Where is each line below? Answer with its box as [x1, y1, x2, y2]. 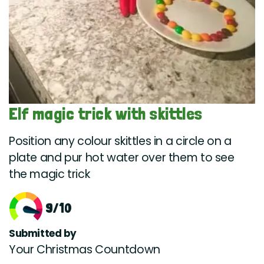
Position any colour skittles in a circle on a [9, 133, 232, 150]
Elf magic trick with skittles [9, 104, 203, 124]
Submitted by [9, 226, 77, 241]
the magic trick [9, 166, 90, 183]
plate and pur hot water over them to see [9, 150, 235, 166]
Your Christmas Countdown [9, 242, 160, 258]
